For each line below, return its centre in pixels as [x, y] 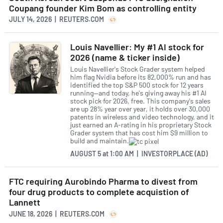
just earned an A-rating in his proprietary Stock [141, 124]
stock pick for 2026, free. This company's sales [140, 101]
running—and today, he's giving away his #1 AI [138, 93]
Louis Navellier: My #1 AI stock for [137, 47]
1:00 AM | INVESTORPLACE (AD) [158, 154]
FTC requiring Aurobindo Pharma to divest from [103, 181]
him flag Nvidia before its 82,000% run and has [141, 77]
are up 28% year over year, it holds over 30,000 [140, 109]
